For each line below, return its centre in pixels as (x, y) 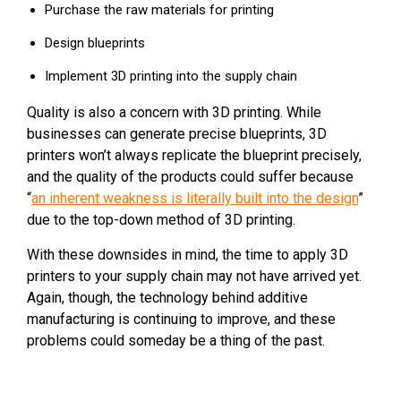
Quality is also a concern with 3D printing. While (174, 112)
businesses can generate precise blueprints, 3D (177, 133)
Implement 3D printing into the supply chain (171, 76)
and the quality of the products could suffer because (190, 176)
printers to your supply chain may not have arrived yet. (194, 276)
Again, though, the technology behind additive (167, 297)
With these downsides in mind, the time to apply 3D (188, 254)
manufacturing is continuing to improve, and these (181, 319)
